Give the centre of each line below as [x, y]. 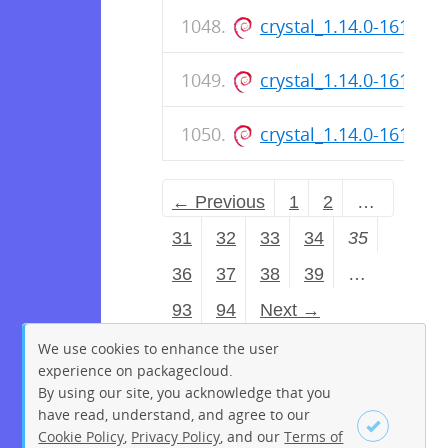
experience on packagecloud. [136, 370]
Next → [290, 309]
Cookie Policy [81, 436]
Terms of [314, 436]
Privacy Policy [176, 436]
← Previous [218, 201]
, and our [252, 436]
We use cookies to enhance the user [159, 348]
